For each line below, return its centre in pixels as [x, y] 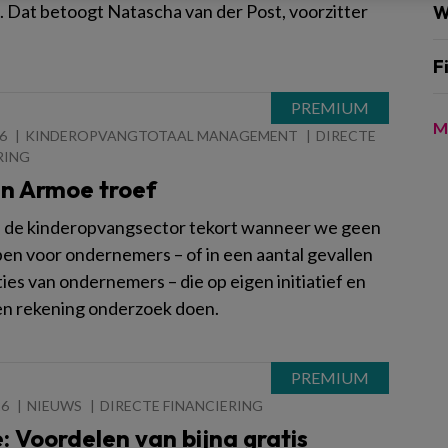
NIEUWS [54, 405]
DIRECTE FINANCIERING [181, 405]
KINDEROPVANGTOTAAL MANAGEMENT [161, 135]
